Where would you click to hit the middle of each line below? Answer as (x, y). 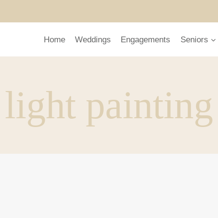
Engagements (146, 39)
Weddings (93, 39)
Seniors (194, 39)
